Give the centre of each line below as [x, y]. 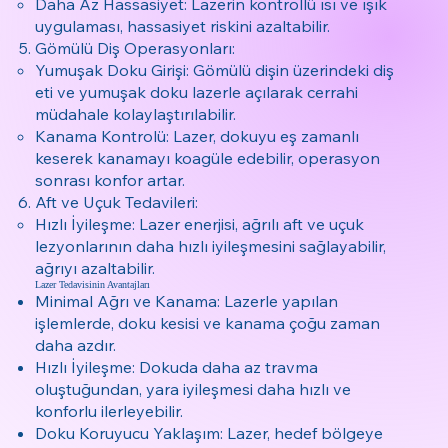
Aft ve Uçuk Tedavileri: [117, 201]
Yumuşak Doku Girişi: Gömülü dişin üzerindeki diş [215, 69]
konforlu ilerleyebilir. [109, 410]
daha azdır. [76, 344]
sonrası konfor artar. [110, 179]
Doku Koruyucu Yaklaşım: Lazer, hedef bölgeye [209, 432]
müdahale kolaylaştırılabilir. [136, 113]
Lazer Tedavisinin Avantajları [93, 284]
